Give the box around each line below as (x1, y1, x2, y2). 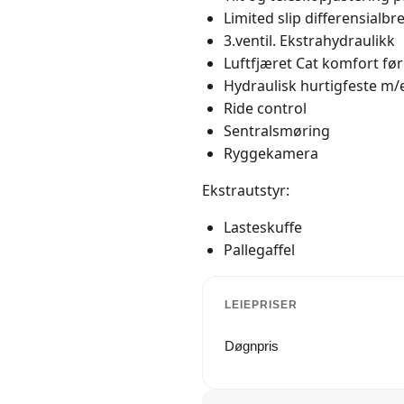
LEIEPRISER (225, 298, 298, 311)
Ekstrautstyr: (202, 180, 290, 200)
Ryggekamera (224, 143, 319, 163)
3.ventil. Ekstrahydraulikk (224, 31, 396, 50)
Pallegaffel (224, 240, 296, 260)
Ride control (224, 98, 308, 118)
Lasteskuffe (224, 217, 303, 237)
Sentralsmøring (224, 121, 331, 141)
